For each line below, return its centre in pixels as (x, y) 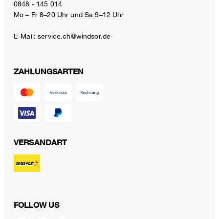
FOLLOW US (37, 205)
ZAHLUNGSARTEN (49, 71)
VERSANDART (40, 142)
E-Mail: (26, 36)
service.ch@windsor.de (74, 36)
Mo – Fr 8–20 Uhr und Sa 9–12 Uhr (69, 14)
